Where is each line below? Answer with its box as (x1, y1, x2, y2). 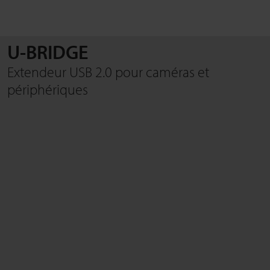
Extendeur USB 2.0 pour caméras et (7, 62, 209, 81)
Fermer (24, 97, 52, 109)
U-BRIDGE (7, 39, 88, 64)
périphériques (7, 80, 88, 98)
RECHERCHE (24, 58, 68, 69)
